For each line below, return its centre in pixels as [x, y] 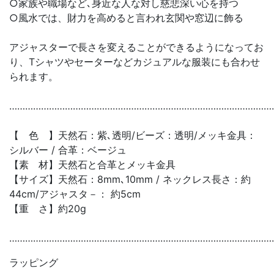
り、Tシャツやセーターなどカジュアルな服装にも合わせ [135, 61]
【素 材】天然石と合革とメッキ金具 [92, 164]
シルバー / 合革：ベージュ [68, 150]
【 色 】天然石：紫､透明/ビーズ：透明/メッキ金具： [133, 135]
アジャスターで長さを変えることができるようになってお [136, 47]
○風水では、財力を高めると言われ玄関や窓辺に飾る [126, 17]
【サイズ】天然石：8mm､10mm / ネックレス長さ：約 [130, 179]
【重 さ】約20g [48, 208]
